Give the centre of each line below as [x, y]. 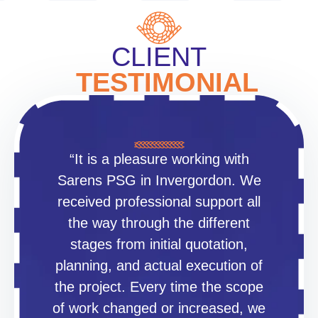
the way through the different [159, 223]
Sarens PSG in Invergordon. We [159, 180]
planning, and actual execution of [159, 265]
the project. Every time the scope [159, 286]
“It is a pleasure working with [159, 159]
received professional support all [159, 201]
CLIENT [159, 56]
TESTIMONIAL [159, 82]
